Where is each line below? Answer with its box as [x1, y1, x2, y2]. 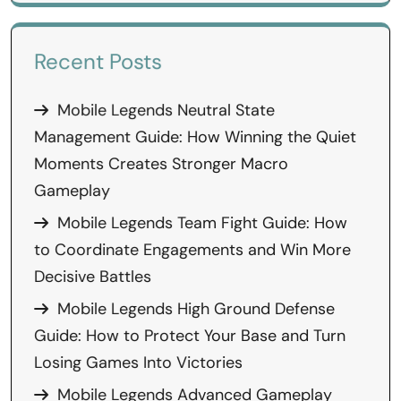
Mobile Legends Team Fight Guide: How [57, 212, 347, 234]
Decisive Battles [34, 266, 151, 287]
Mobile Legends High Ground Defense [57, 298, 335, 320]
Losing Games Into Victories [34, 352, 243, 373]
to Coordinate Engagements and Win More [34, 239, 351, 260]
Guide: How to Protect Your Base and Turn [34, 325, 346, 346]
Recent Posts [34, 47, 162, 75]
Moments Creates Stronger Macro [34, 153, 288, 175]
